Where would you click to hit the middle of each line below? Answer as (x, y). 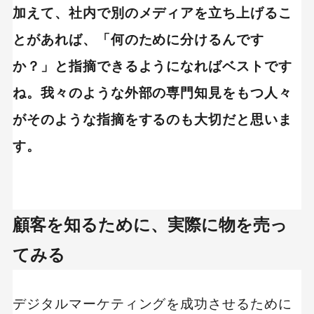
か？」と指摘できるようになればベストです (152, 66)
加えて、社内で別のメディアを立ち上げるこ (152, 13)
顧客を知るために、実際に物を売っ (150, 225)
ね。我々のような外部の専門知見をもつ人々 (152, 93)
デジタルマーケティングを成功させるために (152, 304)
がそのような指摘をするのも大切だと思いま (152, 119)
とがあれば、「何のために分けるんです (138, 39)
